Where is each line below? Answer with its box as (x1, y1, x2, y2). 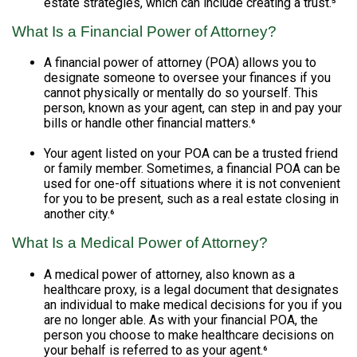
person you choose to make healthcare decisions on (44, 328, 334, 343)
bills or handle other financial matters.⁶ (44, 116, 256, 131)
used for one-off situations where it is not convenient (44, 176, 340, 192)
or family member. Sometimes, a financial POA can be (44, 161, 340, 177)
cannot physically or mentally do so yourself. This (44, 85, 318, 101)
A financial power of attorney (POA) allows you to (44, 55, 316, 71)
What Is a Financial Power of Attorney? (12, 22, 277, 40)
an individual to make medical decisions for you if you (44, 297, 342, 313)
